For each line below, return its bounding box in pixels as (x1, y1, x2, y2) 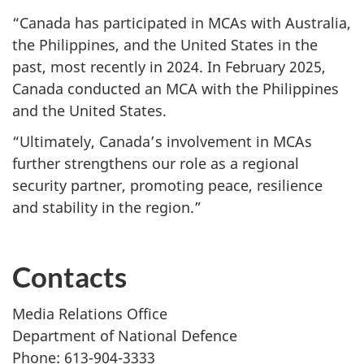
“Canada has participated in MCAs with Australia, (12, 12, 351, 32)
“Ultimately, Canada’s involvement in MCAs (12, 132, 312, 152)
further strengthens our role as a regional (12, 154, 299, 174)
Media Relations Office (12, 304, 167, 324)
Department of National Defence (12, 326, 237, 346)
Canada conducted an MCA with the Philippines (12, 78, 339, 98)
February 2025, (225, 56, 326, 76)
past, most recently (12, 56, 149, 76)
